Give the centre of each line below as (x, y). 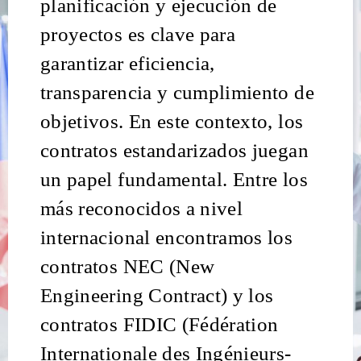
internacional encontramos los (167, 237)
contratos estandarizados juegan (174, 150)
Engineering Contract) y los (157, 295)
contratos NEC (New (128, 266)
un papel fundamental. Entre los (174, 179)
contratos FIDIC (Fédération (160, 324)
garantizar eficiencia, (128, 63)
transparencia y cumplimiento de (177, 92)
